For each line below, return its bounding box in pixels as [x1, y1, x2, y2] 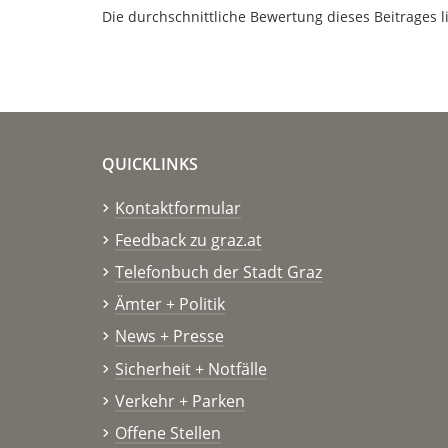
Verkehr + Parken [114, 389, 245, 412]
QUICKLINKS [102, 152, 198, 175]
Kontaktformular [114, 196, 241, 219]
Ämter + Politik [114, 293, 225, 316]
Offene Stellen [114, 421, 221, 444]
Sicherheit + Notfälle [114, 357, 267, 380]
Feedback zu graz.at [114, 228, 262, 251]
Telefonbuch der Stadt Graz [114, 260, 322, 283]
